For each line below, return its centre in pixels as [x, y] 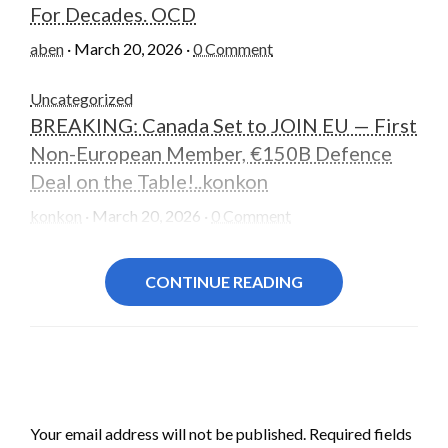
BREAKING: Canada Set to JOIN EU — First [223, 125]
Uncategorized [81, 99]
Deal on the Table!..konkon [149, 181]
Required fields [360, 434]
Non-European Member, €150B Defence [211, 153]
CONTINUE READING [224, 282]
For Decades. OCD [113, 14]
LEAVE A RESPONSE [111, 399]
